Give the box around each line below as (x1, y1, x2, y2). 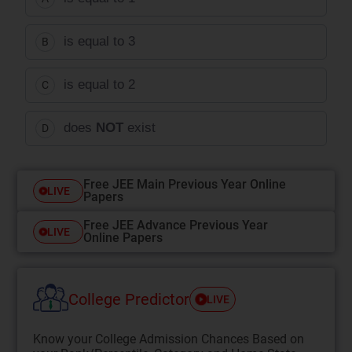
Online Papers (83, 229, 163, 245)
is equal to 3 (64, 34, 136, 49)
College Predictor (68, 290, 190, 309)
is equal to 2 (64, 77, 136, 92)
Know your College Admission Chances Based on (33, 331, 305, 346)
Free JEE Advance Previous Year (83, 217, 269, 233)
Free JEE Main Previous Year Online (83, 176, 287, 192)
